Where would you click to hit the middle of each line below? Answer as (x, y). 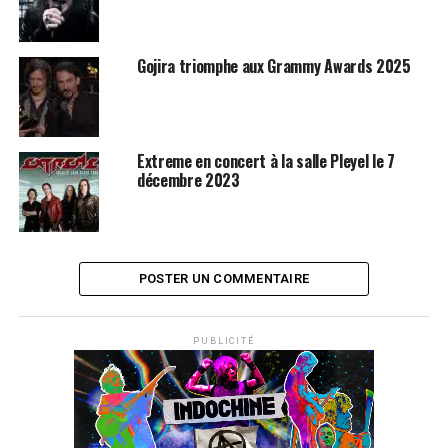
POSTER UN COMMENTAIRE (224, 278)
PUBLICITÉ (224, 340)
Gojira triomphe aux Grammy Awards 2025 (273, 65)
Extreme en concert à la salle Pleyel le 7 (265, 160)
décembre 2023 (188, 179)
